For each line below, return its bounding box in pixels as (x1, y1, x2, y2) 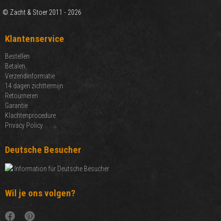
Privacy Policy (5, 121, 43, 130)
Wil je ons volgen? (5, 187, 75, 199)
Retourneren (5, 92, 38, 100)
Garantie (5, 102, 28, 110)
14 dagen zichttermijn (5, 82, 63, 90)
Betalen (5, 62, 25, 71)
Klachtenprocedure (5, 111, 56, 120)
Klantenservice (5, 33, 64, 45)
